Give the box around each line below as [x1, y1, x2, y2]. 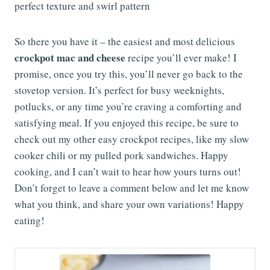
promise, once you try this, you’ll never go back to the [14, 66, 243, 81]
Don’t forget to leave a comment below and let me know [14, 180, 249, 195]
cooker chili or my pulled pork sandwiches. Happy [14, 148, 228, 162]
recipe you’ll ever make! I [125, 50, 237, 64]
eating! [14, 213, 45, 227]
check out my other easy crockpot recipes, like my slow [14, 131, 249, 146]
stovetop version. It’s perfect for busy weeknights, [14, 83, 224, 97]
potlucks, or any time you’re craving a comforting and [14, 99, 242, 113]
